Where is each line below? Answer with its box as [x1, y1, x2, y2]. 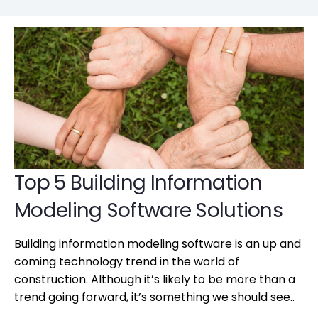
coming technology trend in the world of [14, 253, 239, 270]
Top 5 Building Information [14, 169, 262, 197]
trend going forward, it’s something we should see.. [14, 289, 295, 306]
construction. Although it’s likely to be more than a [14, 271, 295, 288]
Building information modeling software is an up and [14, 236, 301, 253]
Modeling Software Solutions [14, 197, 283, 225]
